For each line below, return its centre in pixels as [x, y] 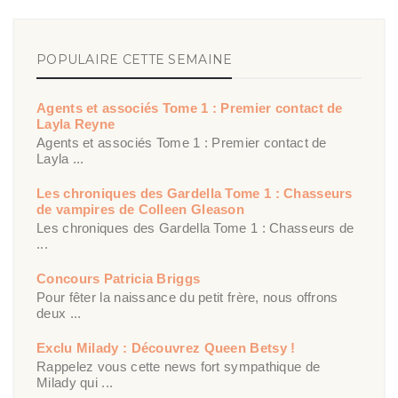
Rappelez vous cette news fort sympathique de [179, 366]
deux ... [59, 313]
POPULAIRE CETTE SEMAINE [135, 60]
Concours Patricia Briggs [119, 278]
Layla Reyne [76, 123]
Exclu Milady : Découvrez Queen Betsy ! [166, 347]
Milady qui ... [75, 382]
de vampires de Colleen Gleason [141, 209]
